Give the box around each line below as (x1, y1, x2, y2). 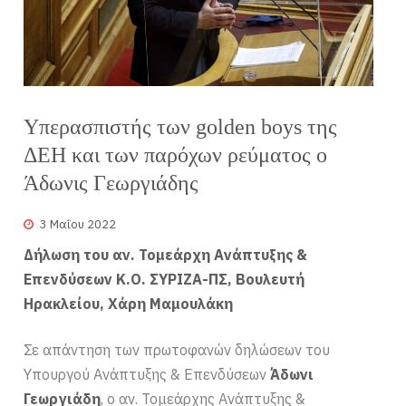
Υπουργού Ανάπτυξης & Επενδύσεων (24, 364, 271, 383)
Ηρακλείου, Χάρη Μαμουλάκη (24, 294, 234, 313)
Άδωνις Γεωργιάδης (24, 171, 199, 196)
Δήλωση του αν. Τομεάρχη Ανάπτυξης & (24, 245, 308, 264)
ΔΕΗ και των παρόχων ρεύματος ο (24, 143, 328, 168)
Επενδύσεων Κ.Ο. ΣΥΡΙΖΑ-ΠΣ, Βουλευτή (24, 269, 305, 288)
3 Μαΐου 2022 (40, 216, 117, 232)
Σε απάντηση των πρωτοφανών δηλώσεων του (24, 340, 331, 359)
